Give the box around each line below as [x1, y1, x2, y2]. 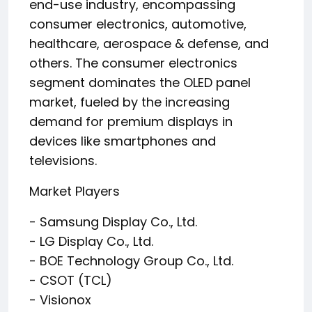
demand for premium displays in [29, 113, 233, 130]
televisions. [29, 152, 97, 169]
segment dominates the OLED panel [29, 74, 251, 91]
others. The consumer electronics [29, 54, 237, 72]
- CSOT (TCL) [29, 272, 112, 289]
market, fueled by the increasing [29, 93, 230, 111]
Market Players [29, 182, 120, 200]
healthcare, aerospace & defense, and [29, 35, 269, 52]
